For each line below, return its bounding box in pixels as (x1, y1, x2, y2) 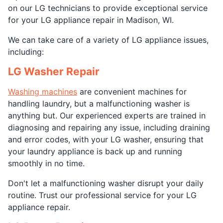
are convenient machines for (77, 87, 187, 97)
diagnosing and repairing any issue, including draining (8, 122, 210, 132)
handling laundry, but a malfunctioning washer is (8, 99, 190, 109)
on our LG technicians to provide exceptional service (8, 3, 208, 13)
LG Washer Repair (8, 65, 100, 78)
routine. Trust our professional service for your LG (8, 190, 197, 200)
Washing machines (8, 87, 77, 97)
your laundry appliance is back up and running (8, 146, 182, 156)
